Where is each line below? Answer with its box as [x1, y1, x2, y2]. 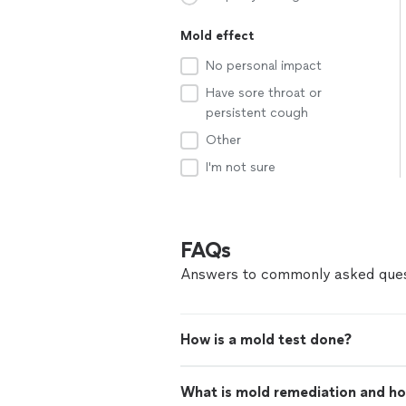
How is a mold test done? [180, 331, 352, 348]
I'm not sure [206, 159, 275, 175]
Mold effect [180, 28, 254, 43]
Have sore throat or [206, 85, 322, 101]
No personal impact [206, 58, 322, 73]
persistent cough [206, 105, 308, 121]
